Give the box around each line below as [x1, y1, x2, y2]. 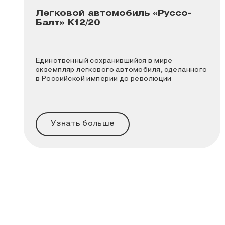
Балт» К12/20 [36, 19, 100, 27]
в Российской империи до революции [36, 75, 172, 83]
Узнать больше [51, 119, 115, 128]
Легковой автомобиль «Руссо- [36, 9, 192, 17]
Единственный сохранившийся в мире [36, 57, 173, 65]
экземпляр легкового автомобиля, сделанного [36, 66, 207, 74]
